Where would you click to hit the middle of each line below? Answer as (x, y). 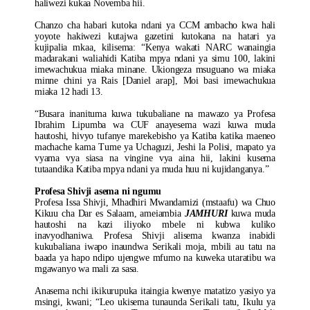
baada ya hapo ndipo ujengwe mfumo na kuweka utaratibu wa (155, 258)
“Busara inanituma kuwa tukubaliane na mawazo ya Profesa (155, 114)
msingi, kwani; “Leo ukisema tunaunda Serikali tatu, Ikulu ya (155, 302)
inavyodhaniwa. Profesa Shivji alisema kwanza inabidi (155, 236)
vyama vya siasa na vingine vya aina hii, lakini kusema (155, 158)
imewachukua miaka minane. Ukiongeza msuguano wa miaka (155, 70)
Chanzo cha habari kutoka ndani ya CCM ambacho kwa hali (155, 25)
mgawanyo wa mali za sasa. (87, 269)
